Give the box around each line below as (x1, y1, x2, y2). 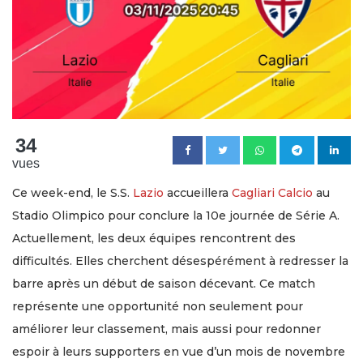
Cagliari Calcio (232, 185, 313, 200)
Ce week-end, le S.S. (12, 185, 133, 200)
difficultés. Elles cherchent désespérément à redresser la (12, 253, 348, 268)
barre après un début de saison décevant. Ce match (12, 275, 315, 291)
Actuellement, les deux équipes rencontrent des (12, 230, 296, 246)
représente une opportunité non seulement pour (12, 298, 303, 314)
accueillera (164, 185, 232, 200)
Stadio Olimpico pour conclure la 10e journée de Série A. (12, 207, 340, 223)
